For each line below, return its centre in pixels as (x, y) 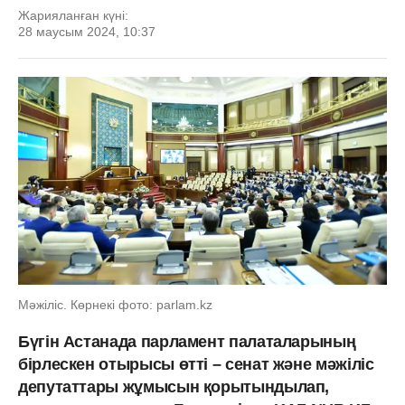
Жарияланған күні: (73, 15)
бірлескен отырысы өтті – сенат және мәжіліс (196, 364)
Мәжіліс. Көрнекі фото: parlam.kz (115, 304)
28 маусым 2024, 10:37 (87, 32)
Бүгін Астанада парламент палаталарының (187, 341)
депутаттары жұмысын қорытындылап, (174, 386)
